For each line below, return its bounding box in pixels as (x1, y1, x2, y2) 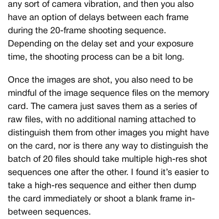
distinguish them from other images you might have (8, 129, 209, 138)
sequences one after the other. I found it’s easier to (8, 169, 209, 177)
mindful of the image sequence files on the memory (8, 89, 209, 98)
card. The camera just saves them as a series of (8, 103, 197, 111)
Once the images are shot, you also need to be (8, 76, 193, 85)
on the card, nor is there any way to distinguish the (8, 142, 208, 151)
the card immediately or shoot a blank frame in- (8, 195, 195, 204)
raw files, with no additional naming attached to (8, 116, 196, 125)
